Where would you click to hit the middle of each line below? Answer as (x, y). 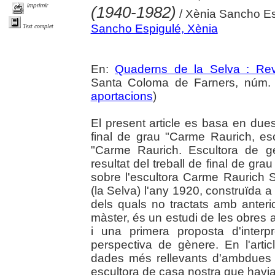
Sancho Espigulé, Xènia (154, 28)
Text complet (38, 26)
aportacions (122, 96)
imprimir (38, 6)
